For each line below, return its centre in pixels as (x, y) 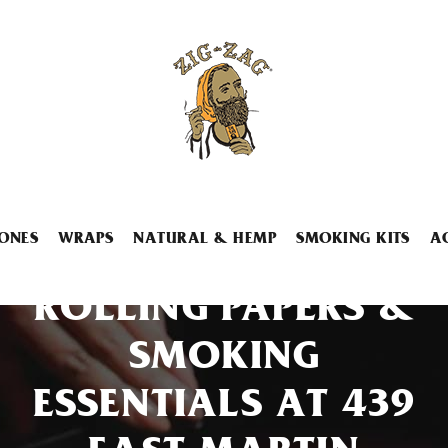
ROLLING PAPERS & (224, 312)
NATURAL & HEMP (205, 240)
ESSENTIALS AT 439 (224, 408)
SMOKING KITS (353, 240)
